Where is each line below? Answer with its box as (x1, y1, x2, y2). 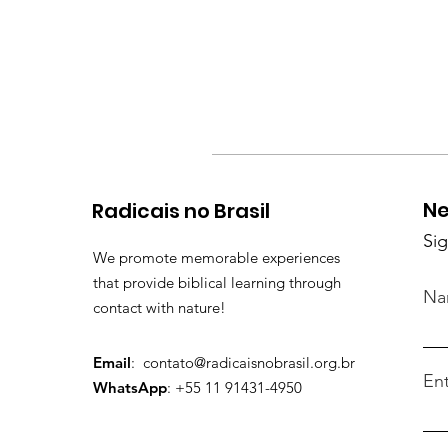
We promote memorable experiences (93, 247, 340, 267)
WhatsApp (93, 377, 167, 397)
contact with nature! (93, 297, 226, 317)
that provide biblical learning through (93, 272, 341, 292)
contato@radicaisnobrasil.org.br (143, 352, 355, 372)
